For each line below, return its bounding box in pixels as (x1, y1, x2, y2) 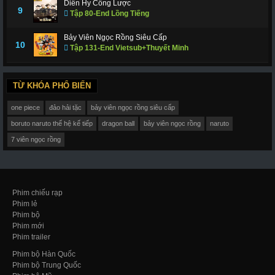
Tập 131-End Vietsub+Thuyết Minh (68, 44, 188, 53)
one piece (10, 103, 40, 111)
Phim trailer (12, 233, 50, 242)
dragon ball (101, 119, 134, 127)
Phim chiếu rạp (12, 188, 63, 198)
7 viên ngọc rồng (10, 135, 61, 143)
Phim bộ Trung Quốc (12, 261, 81, 270)
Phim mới (12, 222, 44, 231)
